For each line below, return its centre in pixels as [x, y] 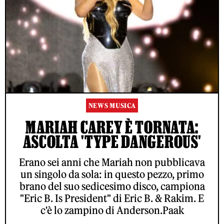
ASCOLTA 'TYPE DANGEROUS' [112, 142]
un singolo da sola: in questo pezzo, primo [112, 174]
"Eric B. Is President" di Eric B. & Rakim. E [112, 198]
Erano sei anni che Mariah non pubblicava [112, 162]
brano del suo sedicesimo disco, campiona [112, 186]
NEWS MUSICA [112, 106]
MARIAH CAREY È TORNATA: [112, 127]
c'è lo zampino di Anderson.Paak [112, 210]
